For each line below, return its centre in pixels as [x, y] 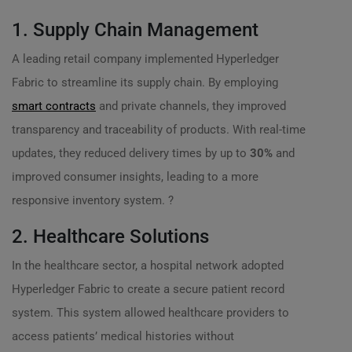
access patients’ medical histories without [123, 336]
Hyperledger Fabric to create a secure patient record [148, 289]
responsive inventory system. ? [93, 200]
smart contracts [54, 106]
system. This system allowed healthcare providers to [150, 313]
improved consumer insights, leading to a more [135, 177]
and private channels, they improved [191, 106]
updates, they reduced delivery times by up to [131, 153]
